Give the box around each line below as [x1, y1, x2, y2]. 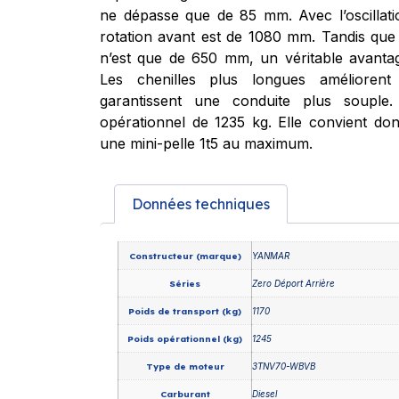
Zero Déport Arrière [252, 277, 335, 289]
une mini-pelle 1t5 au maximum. [100, 134, 313, 152]
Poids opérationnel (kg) [127, 332, 242, 344]
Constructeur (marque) [128, 249, 241, 261]
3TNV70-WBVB [252, 360, 315, 371]
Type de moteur [145, 360, 224, 371]
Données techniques [132, 195, 271, 214]
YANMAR [252, 249, 289, 261]
